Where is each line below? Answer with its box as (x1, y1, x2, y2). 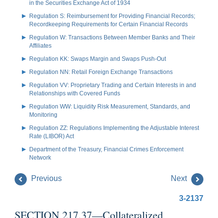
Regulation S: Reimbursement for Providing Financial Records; (29, 12, 195, 19)
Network (29, 154, 51, 161)
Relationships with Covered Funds (29, 90, 120, 97)
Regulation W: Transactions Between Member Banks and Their (29, 34, 195, 41)
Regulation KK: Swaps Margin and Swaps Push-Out (29, 55, 166, 62)
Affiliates (29, 42, 52, 49)
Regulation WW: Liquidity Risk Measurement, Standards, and (29, 103, 190, 110)
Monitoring (29, 111, 57, 118)
